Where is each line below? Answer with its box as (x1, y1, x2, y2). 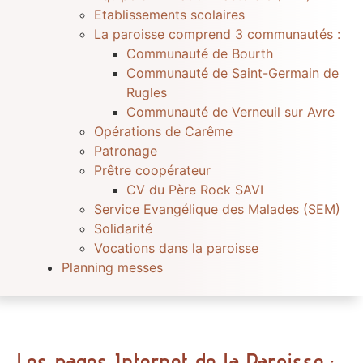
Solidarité (93, 220, 152, 237)
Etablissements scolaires (93, 6, 245, 23)
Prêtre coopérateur (93, 162, 211, 179)
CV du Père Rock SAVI (126, 181, 263, 199)
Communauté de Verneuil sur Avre (126, 104, 335, 121)
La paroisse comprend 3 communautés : (93, 26, 340, 43)
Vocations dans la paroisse (93, 240, 258, 257)
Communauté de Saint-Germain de (126, 65, 339, 82)
